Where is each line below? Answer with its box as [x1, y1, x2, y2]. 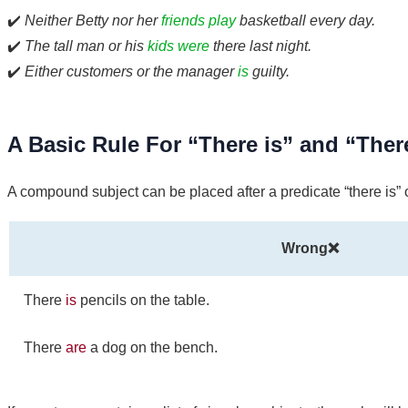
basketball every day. [236, 12, 375, 28]
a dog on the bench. [87, 339, 218, 355]
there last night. [209, 37, 311, 54]
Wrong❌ [281, 240, 339, 256]
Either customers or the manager [25, 63, 238, 79]
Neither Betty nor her [25, 12, 161, 28]
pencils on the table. [76, 291, 209, 308]
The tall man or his [25, 37, 148, 54]
